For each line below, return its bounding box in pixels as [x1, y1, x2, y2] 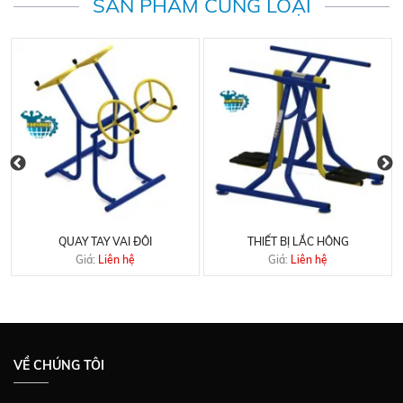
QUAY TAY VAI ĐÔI [58, 234, 152, 248]
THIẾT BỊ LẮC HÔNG [246, 234, 349, 248]
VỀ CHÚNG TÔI [13, 356, 104, 373]
